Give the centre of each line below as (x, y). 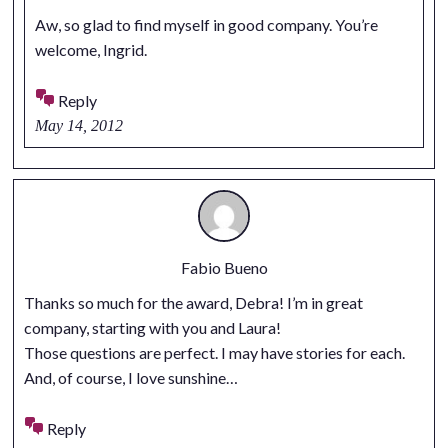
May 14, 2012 (78, 125)
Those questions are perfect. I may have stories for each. (214, 352)
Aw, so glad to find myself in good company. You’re (206, 24)
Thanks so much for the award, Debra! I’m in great (193, 302)
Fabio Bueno (224, 267)
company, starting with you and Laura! (152, 327)
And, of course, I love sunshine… (130, 377)
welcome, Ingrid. (90, 49)
